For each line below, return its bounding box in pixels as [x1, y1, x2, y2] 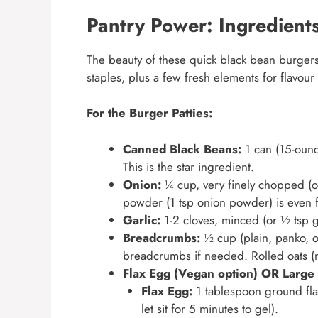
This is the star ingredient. [123, 158, 254, 175]
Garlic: [123, 211, 160, 229]
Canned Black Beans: [123, 140, 241, 158]
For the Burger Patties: [87, 104, 212, 122]
